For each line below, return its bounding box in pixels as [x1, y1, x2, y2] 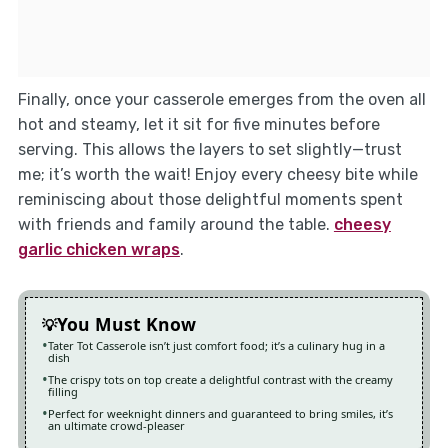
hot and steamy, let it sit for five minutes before [17, 115, 380, 135]
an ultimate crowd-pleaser [47, 418, 185, 434]
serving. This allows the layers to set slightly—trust [17, 140, 402, 160]
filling [47, 384, 78, 400]
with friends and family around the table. [17, 215, 334, 235]
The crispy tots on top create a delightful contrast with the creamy [47, 372, 393, 388]
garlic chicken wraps [17, 240, 180, 260]
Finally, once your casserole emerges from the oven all [17, 90, 426, 110]
